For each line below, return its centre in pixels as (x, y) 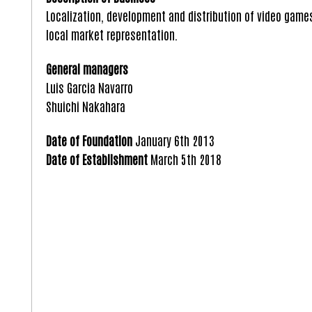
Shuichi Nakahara (85, 106)
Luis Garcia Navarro (89, 87)
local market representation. (111, 34)
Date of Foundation (89, 140)
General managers (87, 68)
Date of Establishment (96, 158)
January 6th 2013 (173, 140)
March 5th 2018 (184, 158)
